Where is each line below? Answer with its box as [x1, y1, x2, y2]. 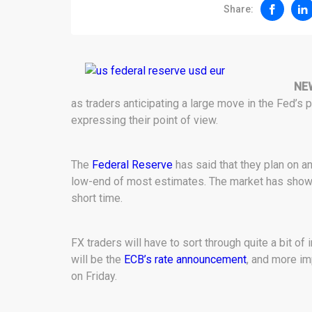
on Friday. [71, 270, 117, 283]
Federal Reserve [92, 158, 173, 171]
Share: [224, 3, 253, 15]
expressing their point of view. [71, 114, 218, 127]
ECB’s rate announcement [124, 253, 247, 266]
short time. [71, 192, 123, 205]
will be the [71, 253, 124, 266]
